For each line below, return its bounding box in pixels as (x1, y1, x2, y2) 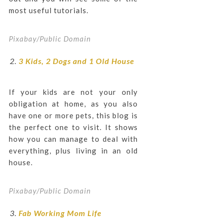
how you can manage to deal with (8, 134, 138, 143)
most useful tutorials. (8, 6, 88, 15)
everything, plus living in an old (8, 146, 138, 155)
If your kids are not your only (8, 88, 138, 96)
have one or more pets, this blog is (8, 111, 138, 120)
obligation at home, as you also (8, 99, 138, 108)
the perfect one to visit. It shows (8, 123, 138, 131)
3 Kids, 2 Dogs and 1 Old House (18, 56, 134, 66)
